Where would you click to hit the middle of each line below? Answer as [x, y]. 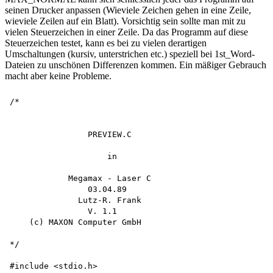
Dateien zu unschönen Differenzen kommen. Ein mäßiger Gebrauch [136, 65]
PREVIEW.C [73, 134]
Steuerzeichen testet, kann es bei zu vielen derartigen [106, 43]
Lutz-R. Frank [78, 200]
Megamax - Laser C [83, 178]
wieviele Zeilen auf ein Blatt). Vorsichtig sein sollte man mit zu [125, 21]
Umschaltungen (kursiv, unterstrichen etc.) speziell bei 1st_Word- [130, 54]
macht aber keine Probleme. [58, 76]
